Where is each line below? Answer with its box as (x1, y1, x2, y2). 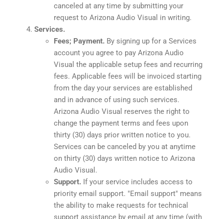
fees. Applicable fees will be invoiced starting (54, 71, 201, 81)
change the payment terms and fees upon (54, 118, 188, 128)
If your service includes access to (81, 177, 193, 186)
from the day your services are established (54, 83, 192, 92)
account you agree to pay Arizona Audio (54, 48, 184, 57)
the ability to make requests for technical (54, 200, 188, 210)
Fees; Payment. (54, 36, 107, 45)
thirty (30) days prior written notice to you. (54, 130, 191, 139)
